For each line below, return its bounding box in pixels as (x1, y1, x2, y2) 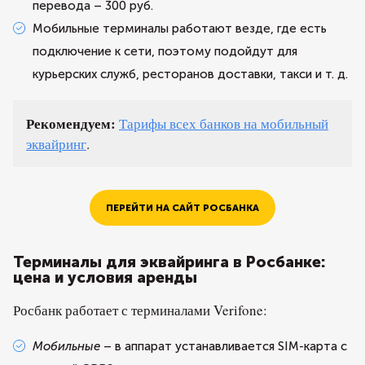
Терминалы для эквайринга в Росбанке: (13, 253, 325, 271)
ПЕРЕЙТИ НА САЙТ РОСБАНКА (106, 202, 259, 213)
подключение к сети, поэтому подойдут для (33, 44, 297, 59)
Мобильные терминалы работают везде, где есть (33, 21, 327, 36)
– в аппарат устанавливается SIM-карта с (100, 339, 347, 354)
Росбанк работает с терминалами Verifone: (13, 301, 267, 319)
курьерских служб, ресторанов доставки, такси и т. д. (33, 67, 348, 81)
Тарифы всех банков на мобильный (119, 114, 328, 133)
